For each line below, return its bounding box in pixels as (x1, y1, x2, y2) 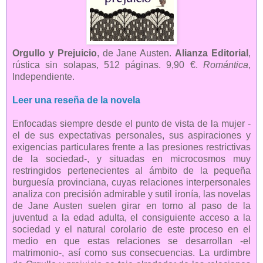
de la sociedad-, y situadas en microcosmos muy (12, 153, 251, 164)
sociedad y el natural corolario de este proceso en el (12, 224, 251, 234)
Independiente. (12, 71, 75, 82)
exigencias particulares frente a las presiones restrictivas (12, 141, 251, 152)
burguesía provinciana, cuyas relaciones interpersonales (12, 177, 251, 187)
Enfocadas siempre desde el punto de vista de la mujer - (12, 118, 251, 129)
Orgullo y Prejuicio (12, 48, 97, 58)
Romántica (203, 59, 248, 70)
